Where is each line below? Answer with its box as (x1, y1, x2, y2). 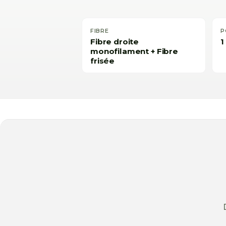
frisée (90, 55, 115, 66)
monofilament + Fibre (90, 46, 178, 56)
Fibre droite (90, 36, 139, 46)
